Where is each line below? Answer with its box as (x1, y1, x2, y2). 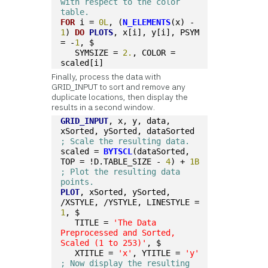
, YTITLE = (132, 248, 185, 258)
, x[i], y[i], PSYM (113, 28, 200, 37)
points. (60, 177, 95, 187)
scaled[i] (60, 58, 104, 68)
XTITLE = (60, 248, 118, 258)
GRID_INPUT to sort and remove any (51, 81, 186, 92)
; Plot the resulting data (60, 167, 181, 176)
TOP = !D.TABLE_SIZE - (60, 157, 166, 166)
